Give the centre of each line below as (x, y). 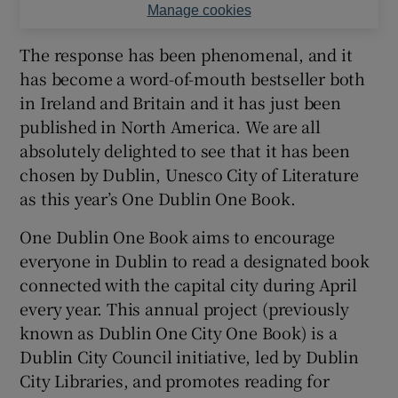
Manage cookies (199, 10)
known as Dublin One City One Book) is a (179, 332)
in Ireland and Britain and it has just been (180, 102)
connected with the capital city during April (188, 284)
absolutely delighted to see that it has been (185, 150)
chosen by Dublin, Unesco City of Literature (189, 174)
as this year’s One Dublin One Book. (158, 198)
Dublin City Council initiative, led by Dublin (189, 356)
